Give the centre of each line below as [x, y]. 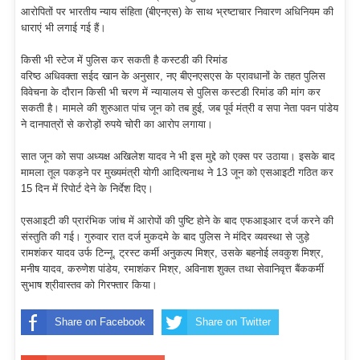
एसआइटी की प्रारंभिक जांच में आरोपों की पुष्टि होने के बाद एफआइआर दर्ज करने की [177, 221]
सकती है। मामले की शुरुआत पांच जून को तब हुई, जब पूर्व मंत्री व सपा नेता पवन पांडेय [180, 108]
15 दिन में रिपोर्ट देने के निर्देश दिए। [87, 189]
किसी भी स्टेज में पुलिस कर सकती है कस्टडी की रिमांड [124, 60]
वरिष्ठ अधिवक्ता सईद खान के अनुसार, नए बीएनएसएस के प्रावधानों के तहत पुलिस [173, 76]
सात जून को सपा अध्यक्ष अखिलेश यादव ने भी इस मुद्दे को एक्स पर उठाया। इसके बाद [178, 157]
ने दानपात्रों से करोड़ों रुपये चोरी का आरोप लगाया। [117, 125]
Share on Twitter [233, 322]
